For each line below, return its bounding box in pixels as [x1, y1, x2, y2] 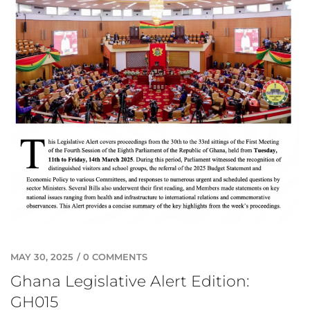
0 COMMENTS [83, 250, 147, 262]
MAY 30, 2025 [10, 250, 73, 262]
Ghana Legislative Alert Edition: [10, 271, 249, 291]
